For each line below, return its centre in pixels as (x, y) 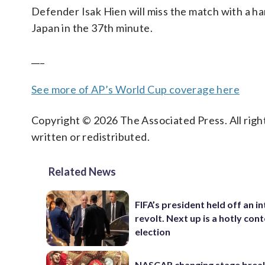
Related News (82, 172)
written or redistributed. (91, 137)
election (153, 232)
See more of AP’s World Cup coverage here (135, 89)
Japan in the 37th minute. (92, 28)
